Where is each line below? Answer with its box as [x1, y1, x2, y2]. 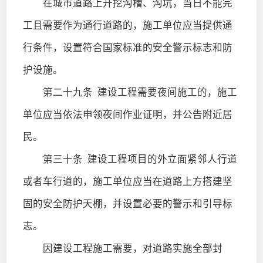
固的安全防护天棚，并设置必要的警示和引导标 [22, 198, 232, 210]
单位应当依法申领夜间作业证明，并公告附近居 [22, 109, 232, 120]
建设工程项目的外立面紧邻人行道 [82, 153, 237, 165]
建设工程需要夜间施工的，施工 [92, 86, 237, 98]
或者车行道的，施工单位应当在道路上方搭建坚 [22, 176, 232, 187]
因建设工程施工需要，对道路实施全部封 [22, 242, 222, 254]
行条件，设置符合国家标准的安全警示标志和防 [22, 42, 232, 53]
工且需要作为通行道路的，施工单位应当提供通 [22, 19, 232, 31]
